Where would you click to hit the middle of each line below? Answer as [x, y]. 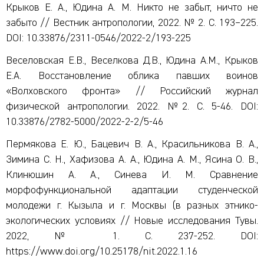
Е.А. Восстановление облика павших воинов [132, 76]
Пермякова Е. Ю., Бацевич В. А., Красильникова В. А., [132, 144]
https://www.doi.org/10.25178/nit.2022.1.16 [102, 252]
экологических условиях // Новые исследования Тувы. [132, 221]
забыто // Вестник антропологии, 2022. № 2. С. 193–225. [132, 23]
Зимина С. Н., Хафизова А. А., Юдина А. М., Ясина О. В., [132, 160]
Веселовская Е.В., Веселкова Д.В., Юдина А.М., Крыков [132, 61]
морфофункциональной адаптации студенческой [132, 190]
